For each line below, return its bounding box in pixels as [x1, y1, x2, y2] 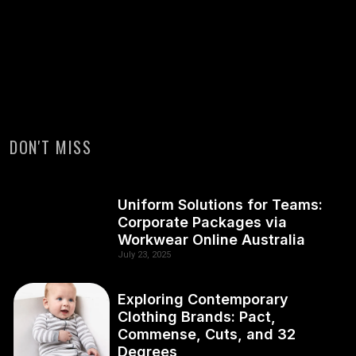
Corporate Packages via [117, 213, 287, 230]
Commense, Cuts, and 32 [117, 326, 296, 343]
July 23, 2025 [117, 249, 171, 260]
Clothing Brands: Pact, [117, 308, 276, 326]
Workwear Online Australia [117, 230, 305, 248]
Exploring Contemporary [117, 291, 288, 308]
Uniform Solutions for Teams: [117, 195, 323, 213]
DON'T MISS [10, 135, 91, 159]
